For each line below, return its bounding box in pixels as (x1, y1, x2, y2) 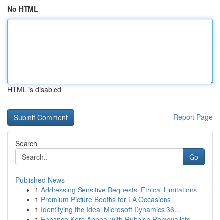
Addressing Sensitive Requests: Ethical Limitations (41, 185, 197, 194)
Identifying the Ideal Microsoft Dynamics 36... (41, 204, 180, 214)
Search (15, 138, 37, 148)
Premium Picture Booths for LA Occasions (41, 194, 171, 204)
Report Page (173, 112, 213, 122)
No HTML (7, 4, 38, 14)
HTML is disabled (7, 84, 61, 94)
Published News (15, 175, 65, 185)
